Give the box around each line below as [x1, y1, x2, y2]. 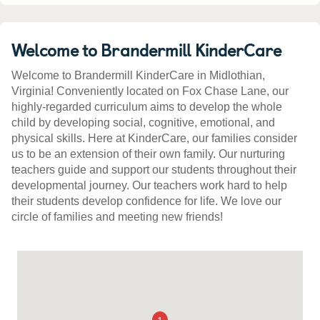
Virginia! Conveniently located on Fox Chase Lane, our [11, 85, 289, 98]
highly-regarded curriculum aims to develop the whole [11, 101, 282, 114]
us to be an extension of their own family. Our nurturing [11, 148, 285, 161]
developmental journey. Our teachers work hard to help [11, 179, 287, 192]
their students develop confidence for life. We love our [11, 195, 281, 208]
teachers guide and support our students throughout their [11, 164, 296, 176]
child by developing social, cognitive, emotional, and [11, 116, 275, 129]
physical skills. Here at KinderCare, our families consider [11, 132, 297, 145]
